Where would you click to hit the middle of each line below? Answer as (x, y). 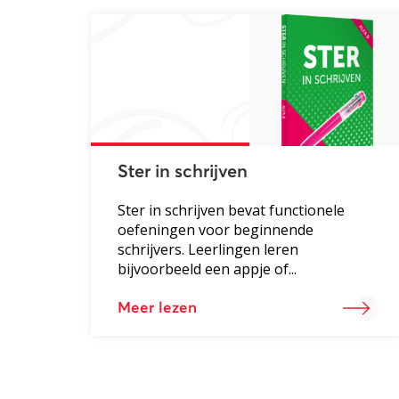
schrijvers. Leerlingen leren (208, 249)
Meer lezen (157, 308)
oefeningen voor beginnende (216, 229)
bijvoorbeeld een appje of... (207, 269)
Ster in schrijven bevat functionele (231, 210)
